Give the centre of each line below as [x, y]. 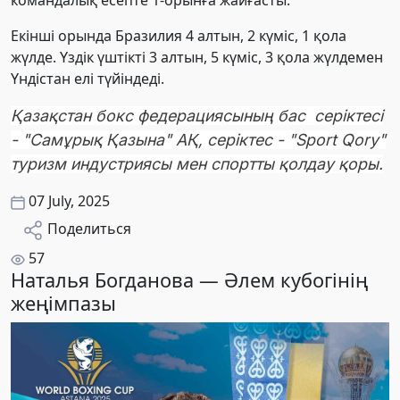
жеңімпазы [63, 303]
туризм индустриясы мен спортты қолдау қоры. [197, 164]
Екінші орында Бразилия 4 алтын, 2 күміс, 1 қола [179, 36]
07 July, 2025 [69, 201]
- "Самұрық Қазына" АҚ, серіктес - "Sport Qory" [198, 140]
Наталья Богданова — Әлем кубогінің [189, 279]
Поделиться [89, 229]
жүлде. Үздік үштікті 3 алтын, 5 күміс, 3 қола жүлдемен [197, 58]
